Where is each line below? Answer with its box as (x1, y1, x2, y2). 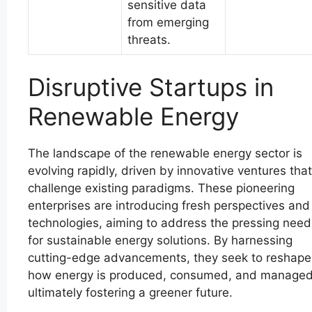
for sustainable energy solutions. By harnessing (28, 233, 292, 248)
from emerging (127, 15, 209, 29)
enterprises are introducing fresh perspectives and (28, 198, 310, 213)
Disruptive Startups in (28, 72, 274, 102)
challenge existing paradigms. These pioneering (28, 181, 295, 196)
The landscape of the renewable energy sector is (28, 146, 302, 161)
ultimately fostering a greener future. (28, 286, 233, 300)
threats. (127, 32, 171, 47)
